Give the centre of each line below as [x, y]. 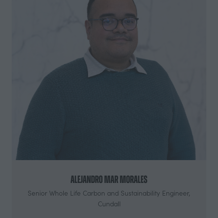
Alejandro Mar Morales [109, 179]
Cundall [109, 203]
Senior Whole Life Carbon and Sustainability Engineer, [109, 193]
